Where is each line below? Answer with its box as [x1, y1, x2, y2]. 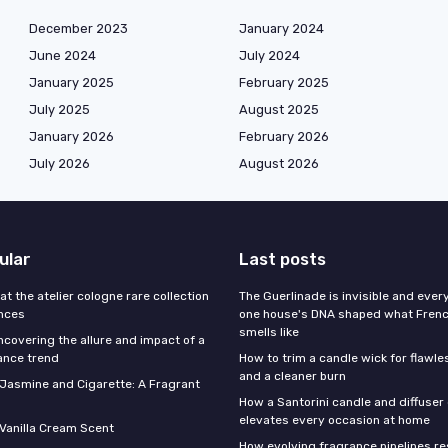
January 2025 [29, 75, 114, 90]
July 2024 [239, 48, 300, 63]
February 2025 [239, 75, 329, 90]
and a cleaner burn [239, 369, 346, 383]
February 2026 [239, 129, 329, 144]
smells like [239, 325, 299, 339]
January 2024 [239, 21, 324, 36]
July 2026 [29, 156, 90, 171]
